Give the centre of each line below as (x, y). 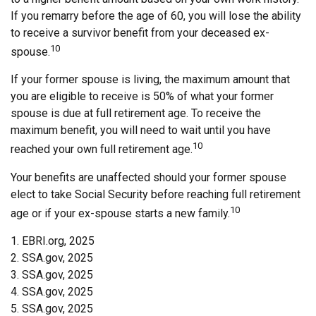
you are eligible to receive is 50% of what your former (142, 97)
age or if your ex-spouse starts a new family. (120, 213)
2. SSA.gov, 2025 (52, 257)
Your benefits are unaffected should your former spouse (148, 177)
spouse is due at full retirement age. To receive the (136, 114)
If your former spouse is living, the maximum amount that (150, 80)
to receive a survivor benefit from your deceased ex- (140, 32)
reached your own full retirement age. (102, 150)
